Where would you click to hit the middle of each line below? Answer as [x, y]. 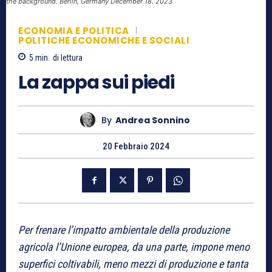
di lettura [68, 58]
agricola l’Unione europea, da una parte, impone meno [134, 247]
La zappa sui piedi [96, 83]
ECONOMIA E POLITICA [74, 31]
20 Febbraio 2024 [136, 147]
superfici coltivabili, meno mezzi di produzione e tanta [133, 264]
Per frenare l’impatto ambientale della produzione [124, 230]
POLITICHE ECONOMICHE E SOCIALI [104, 40]
